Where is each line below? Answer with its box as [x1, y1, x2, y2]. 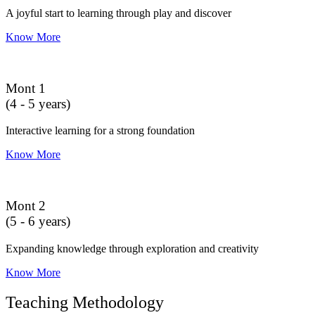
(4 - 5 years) [6, 96, 70, 111]
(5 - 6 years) [6, 214, 70, 229]
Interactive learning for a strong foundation [6, 124, 195, 137]
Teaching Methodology [6, 292, 164, 311]
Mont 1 [6, 80, 46, 96]
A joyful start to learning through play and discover [6, 6, 231, 19]
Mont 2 [6, 198, 46, 213]
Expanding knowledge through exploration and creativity [6, 242, 259, 255]
